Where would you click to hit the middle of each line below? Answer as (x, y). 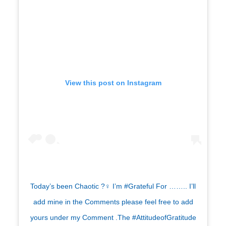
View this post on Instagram (113, 83)
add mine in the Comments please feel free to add (113, 202)
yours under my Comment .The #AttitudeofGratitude (113, 218)
